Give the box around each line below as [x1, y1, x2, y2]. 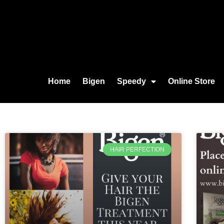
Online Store [168, 77, 215, 85]
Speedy [117, 77, 146, 85]
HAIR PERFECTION [109, 146, 164, 153]
